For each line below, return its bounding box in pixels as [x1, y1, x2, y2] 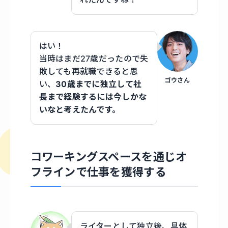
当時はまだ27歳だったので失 [39, 53, 149, 64]
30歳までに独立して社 [55, 79, 142, 90]
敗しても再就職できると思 [39, 66, 138, 77]
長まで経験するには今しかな [39, 92, 147, 102]
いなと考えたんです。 [39, 104, 121, 115]
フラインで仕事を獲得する [30, 165, 166, 179]
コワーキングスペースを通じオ [30, 150, 187, 164]
